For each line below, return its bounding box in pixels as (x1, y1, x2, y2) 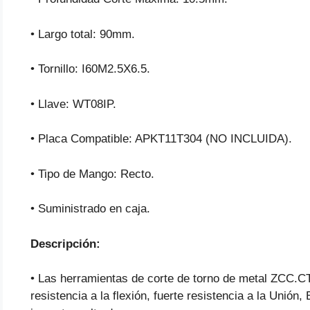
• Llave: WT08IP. (30, 97, 116, 111)
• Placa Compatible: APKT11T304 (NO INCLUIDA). (30, 132, 292, 146)
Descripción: (30, 237, 100, 250)
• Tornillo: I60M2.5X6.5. (30, 62, 150, 76)
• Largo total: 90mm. (30, 27, 135, 41)
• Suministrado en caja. (30, 202, 150, 216)
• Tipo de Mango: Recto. (30, 167, 154, 181)
